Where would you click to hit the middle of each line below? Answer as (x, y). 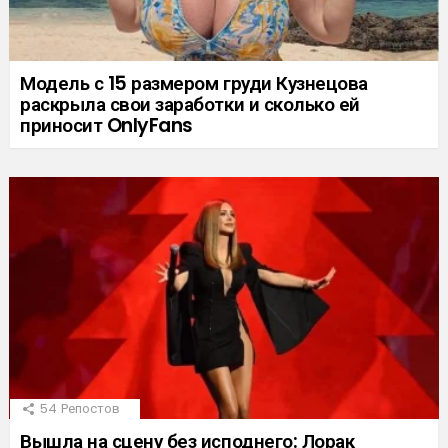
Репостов (90, 409)
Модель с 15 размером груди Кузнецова (194, 84)
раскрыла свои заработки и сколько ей (190, 105)
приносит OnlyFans (106, 126)
